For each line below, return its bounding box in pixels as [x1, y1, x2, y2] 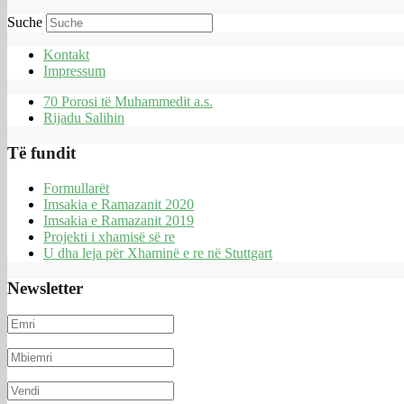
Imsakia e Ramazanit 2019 [43, 212, 194, 228]
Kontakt [43, 47, 89, 63]
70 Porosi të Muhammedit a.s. [43, 94, 213, 110]
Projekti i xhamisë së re [43, 228, 175, 244]
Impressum [43, 63, 106, 79]
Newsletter [7, 278, 83, 298]
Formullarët [43, 179, 109, 196]
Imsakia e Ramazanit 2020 [43, 196, 194, 212]
